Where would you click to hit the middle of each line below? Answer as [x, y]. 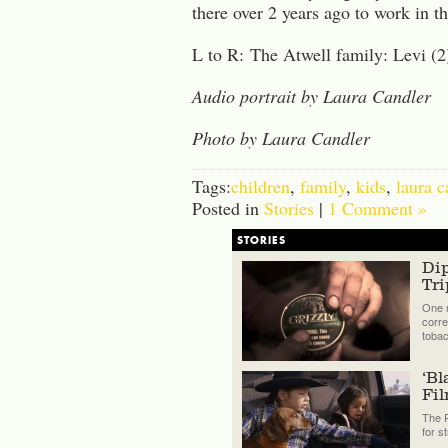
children [260, 186]
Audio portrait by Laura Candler [311, 96]
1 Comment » [377, 208]
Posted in [228, 208]
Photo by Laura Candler [281, 138]
